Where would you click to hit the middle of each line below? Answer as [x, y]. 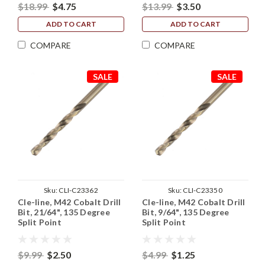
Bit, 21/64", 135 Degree [64, 212]
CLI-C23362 [78, 190]
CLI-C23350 [203, 190]
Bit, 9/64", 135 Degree [186, 212]
